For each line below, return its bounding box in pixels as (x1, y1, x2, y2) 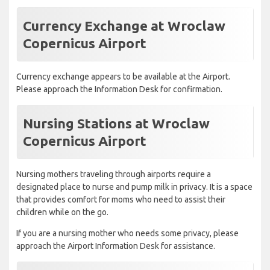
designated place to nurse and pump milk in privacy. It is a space (16, 182, 253, 192)
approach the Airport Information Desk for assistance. (16, 241, 215, 251)
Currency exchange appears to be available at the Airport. (16, 72, 230, 82)
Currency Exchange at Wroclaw (23, 18, 225, 34)
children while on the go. (16, 207, 108, 218)
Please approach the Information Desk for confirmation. (16, 84, 222, 95)
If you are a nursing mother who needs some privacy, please (16, 228, 239, 239)
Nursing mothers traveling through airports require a (16, 169, 211, 180)
